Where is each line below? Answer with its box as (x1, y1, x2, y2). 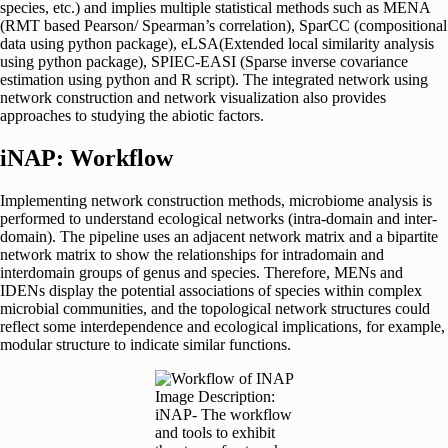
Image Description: (154, 387, 275, 405)
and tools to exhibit (154, 423, 275, 441)
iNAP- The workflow (154, 405, 292, 423)
